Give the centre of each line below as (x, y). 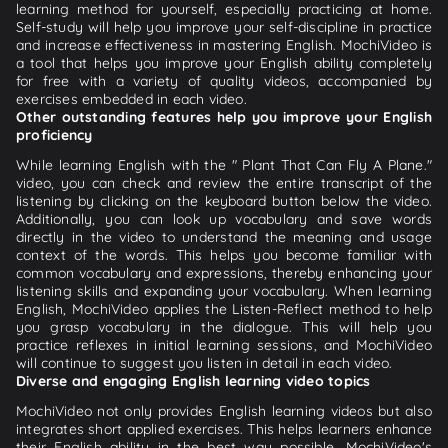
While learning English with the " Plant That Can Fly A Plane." (224, 164)
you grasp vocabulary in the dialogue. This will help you (224, 326)
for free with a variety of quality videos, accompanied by (224, 80)
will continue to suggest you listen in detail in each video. (204, 362)
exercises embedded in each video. (131, 98)
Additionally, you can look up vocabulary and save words (224, 218)
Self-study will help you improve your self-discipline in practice (224, 26)
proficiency (54, 134)
